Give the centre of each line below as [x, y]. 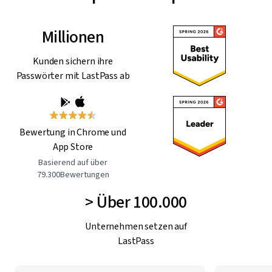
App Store [73, 147]
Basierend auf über [73, 162]
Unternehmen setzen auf [136, 226]
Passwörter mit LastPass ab [73, 76]
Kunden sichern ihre [73, 61]
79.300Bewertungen [73, 175]
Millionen [73, 37]
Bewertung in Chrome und [73, 132]
